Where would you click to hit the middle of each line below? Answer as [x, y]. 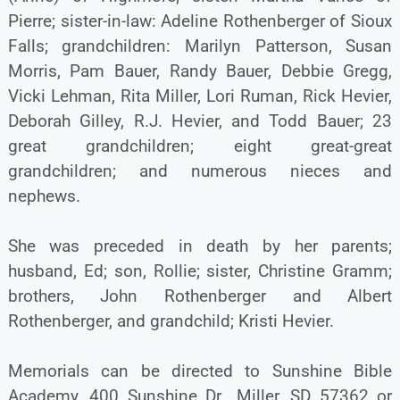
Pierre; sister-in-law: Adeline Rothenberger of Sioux [200, 21]
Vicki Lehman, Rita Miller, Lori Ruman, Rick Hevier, [200, 96]
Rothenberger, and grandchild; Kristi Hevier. [171, 321]
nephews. [44, 196]
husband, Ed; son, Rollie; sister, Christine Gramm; [200, 271]
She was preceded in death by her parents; [200, 246]
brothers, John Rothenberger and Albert [200, 296]
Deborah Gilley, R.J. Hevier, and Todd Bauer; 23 [200, 121]
